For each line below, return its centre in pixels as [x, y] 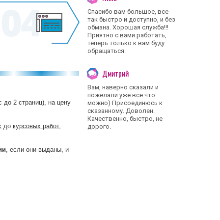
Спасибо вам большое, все [128, 12]
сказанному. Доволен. [121, 111]
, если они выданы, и [37, 149]
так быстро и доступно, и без [131, 19]
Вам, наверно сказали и [123, 87]
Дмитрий [115, 73]
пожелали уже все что [121, 95]
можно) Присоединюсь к [125, 103]
